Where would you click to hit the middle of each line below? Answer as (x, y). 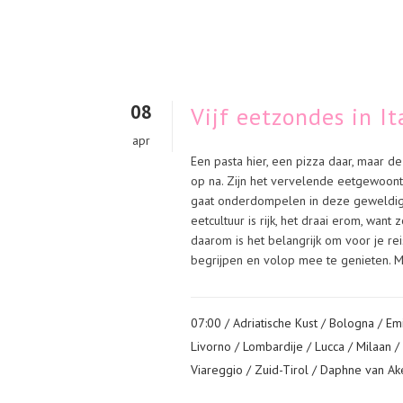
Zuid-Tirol (282, 370)
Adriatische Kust (275, 323)
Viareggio (217, 370)
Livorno (211, 346)
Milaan (374, 346)
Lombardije (273, 346)
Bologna (352, 323)
